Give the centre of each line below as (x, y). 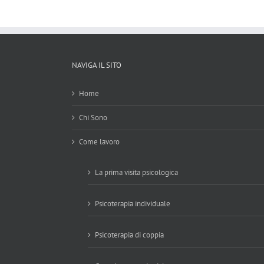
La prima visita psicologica (136, 172)
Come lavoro (99, 142)
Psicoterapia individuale (133, 204)
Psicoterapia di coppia (129, 235)
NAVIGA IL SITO (97, 65)
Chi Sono (93, 118)
